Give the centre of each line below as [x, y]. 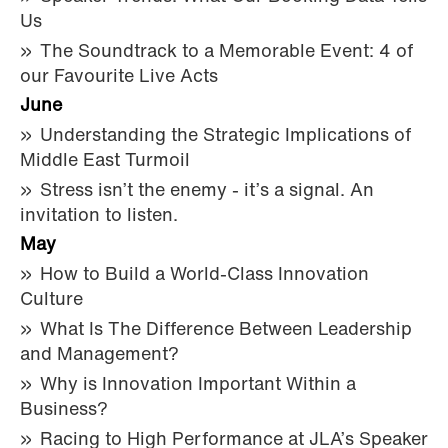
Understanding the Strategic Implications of [225, 136]
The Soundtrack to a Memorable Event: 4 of [226, 52]
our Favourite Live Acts [119, 77]
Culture [51, 300]
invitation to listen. [99, 216]
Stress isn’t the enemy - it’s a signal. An [207, 191]
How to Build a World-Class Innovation [204, 275]
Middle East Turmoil [105, 161]
